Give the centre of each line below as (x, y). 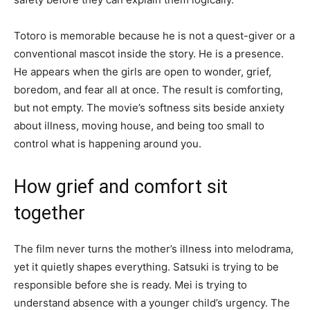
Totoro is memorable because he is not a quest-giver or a (154, 35)
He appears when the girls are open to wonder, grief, (143, 71)
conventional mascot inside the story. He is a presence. (149, 53)
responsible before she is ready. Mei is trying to (130, 284)
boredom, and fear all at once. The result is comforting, (148, 89)
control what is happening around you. (108, 143)
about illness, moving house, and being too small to (139, 125)
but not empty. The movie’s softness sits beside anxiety (149, 107)
